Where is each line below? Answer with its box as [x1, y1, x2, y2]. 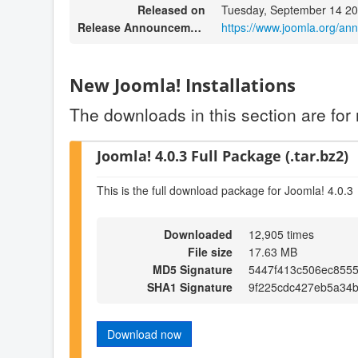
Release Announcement [190, 19, 201, 36]
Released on [137, 2, 205, 18]
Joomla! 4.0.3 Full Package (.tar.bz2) [97, 145, 348, 165]
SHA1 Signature [147, 278, 233, 295]
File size [188, 243, 233, 260]
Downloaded [164, 225, 233, 242]
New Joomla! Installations [70, 73, 296, 98]
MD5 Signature [153, 261, 233, 277]
